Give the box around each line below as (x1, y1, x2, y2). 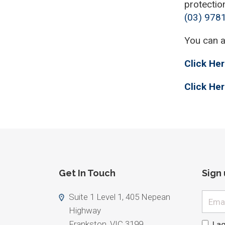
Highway (69, 205, 101, 216)
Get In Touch (59, 168, 116, 179)
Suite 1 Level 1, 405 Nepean (69, 192, 170, 202)
